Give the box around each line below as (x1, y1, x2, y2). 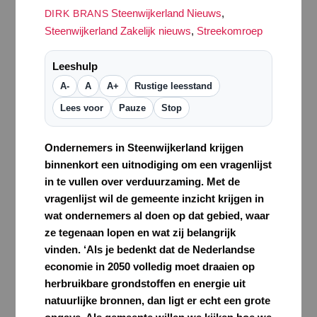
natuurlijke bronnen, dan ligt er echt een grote (44, 294, 270, 306)
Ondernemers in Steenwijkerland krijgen (44, 141, 243, 154)
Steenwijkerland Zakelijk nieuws (44, 24, 191, 37)
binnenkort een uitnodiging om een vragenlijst (44, 158, 272, 171)
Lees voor (59, 102, 103, 113)
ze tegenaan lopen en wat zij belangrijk (44, 226, 236, 238)
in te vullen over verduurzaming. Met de (44, 175, 240, 188)
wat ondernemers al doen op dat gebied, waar (44, 209, 270, 221)
